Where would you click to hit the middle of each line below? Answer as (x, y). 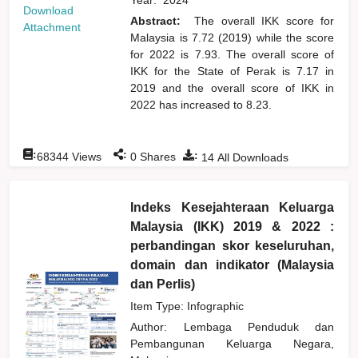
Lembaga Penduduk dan (259, 326)
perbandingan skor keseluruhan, (233, 245)
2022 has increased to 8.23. (201, 104)
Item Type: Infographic (187, 306)
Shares (157, 156)
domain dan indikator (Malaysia (233, 265)
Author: (157, 326)
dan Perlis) (163, 284)
